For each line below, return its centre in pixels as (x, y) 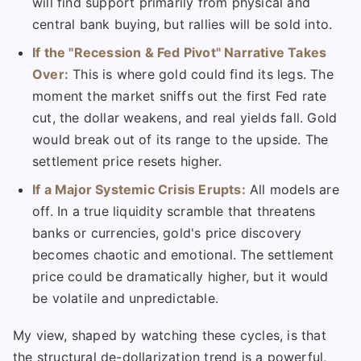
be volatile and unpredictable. (125, 299)
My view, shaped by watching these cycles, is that (170, 336)
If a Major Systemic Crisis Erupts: (139, 190)
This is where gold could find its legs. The (201, 75)
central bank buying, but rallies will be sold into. (183, 25)
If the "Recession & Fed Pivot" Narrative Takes (180, 53)
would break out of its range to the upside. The (180, 140)
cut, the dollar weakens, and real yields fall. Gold (185, 118)
